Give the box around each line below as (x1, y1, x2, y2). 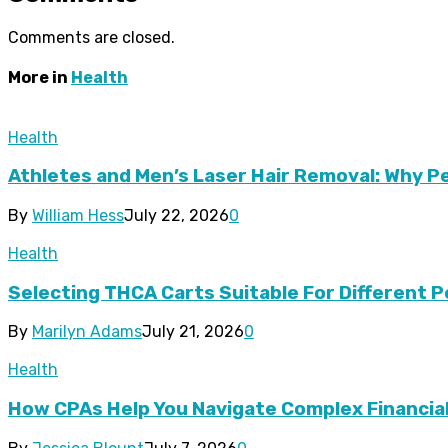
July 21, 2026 (142, 322, 244, 342)
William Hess (32, 206, 124, 225)
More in (8, 68, 71, 88)
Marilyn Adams (32, 322, 142, 342)
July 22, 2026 (124, 206, 229, 225)
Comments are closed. (8, 28, 175, 48)
